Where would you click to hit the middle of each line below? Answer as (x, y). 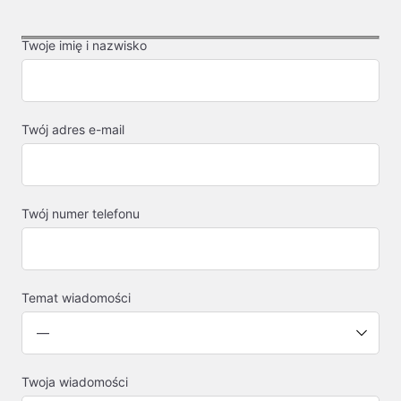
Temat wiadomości (76, 298)
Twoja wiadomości (75, 382)
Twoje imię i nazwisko (84, 45)
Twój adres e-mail (73, 129)
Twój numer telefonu (81, 213)
